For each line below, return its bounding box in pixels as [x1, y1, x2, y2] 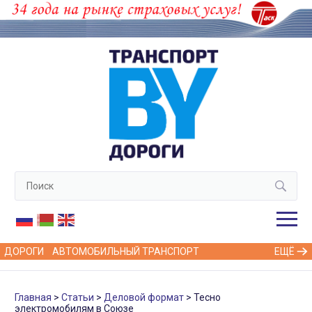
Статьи [61, 291, 94, 303]
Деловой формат [104, 291, 184, 303]
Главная [15, 291, 52, 303]
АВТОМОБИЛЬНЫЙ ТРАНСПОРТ [52, 245, 199, 257]
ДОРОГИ [4, 245, 44, 257]
